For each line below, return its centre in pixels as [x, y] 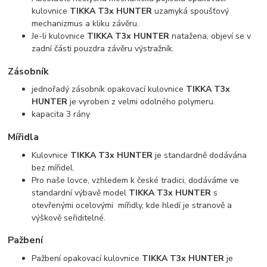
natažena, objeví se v [210, 36]
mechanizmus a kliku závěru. [86, 24]
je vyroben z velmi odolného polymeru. [142, 102]
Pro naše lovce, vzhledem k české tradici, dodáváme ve [136, 180]
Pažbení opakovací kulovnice [87, 258]
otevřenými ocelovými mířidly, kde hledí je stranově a [132, 205]
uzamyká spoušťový [191, 11]
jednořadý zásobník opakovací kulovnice [109, 89]
